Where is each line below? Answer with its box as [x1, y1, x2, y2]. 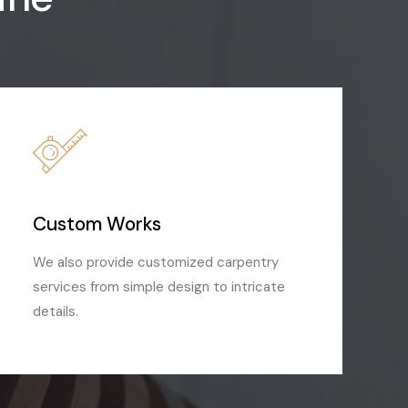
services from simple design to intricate [32, 278, 285, 297]
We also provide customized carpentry [32, 253, 279, 272]
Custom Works [32, 211, 161, 238]
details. [32, 302, 78, 321]
